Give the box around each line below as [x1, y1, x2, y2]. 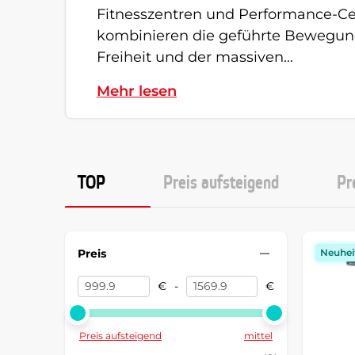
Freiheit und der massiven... [97, 48, 293, 66]
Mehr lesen [97, 82, 177, 100]
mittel [244, 330, 273, 342]
